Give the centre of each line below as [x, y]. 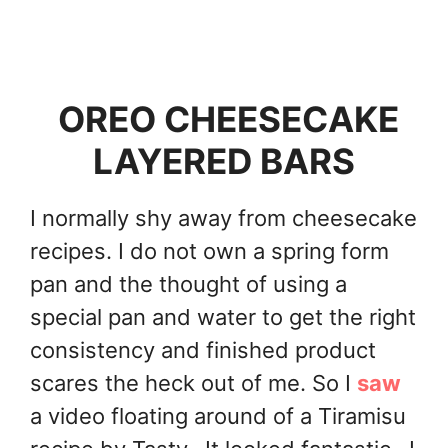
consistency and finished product [203, 350]
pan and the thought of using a [188, 284]
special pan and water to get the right [223, 317]
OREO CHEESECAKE [224, 119]
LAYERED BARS [224, 161]
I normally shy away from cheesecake [223, 218]
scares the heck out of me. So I [193, 383]
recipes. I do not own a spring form [209, 251]
